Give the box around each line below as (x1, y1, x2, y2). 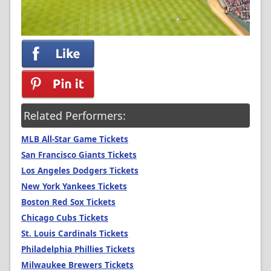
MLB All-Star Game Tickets (21, 133, 128, 145)
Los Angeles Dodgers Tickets (21, 165, 139, 176)
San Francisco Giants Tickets (21, 149, 137, 160)
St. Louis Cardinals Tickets (21, 227, 128, 239)
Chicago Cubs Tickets (21, 212, 108, 223)
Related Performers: (24, 108, 126, 123)
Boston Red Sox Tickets (21, 196, 116, 207)
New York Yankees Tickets (21, 180, 127, 192)
